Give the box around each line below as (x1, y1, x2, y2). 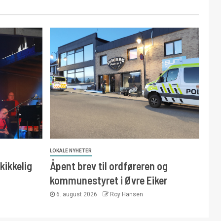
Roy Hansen (110, 191, 143, 198)
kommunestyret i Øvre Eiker (49, 174, 167, 186)
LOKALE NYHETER (49, 148, 92, 153)
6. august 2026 (54, 191, 99, 198)
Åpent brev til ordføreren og (49, 159, 168, 172)
